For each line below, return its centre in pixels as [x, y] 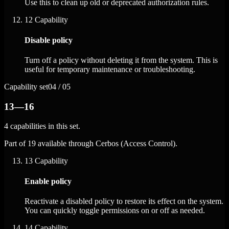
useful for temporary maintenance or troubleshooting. [110, 69]
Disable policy [49, 40]
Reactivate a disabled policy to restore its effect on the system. [124, 201]
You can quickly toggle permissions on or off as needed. [115, 210]
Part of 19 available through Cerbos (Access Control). [91, 144]
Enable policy [48, 181]
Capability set [26, 86]
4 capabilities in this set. [42, 126]
